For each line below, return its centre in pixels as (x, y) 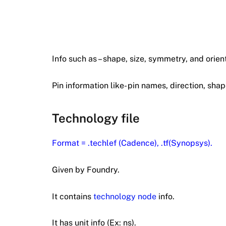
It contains (73, 196)
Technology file (96, 118)
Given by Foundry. (86, 170)
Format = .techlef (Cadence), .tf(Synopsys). (132, 143)
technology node (125, 196)
